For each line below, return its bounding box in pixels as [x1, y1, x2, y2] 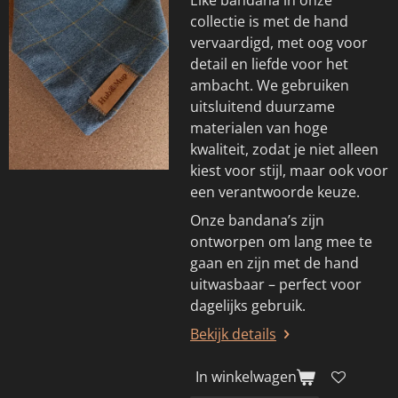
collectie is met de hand [190, 11, 348, 31]
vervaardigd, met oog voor [190, 32, 368, 52]
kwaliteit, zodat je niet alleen [190, 139, 378, 159]
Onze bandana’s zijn [190, 210, 324, 230]
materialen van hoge [190, 117, 328, 138]
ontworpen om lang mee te [190, 231, 372, 251]
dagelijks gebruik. [190, 295, 309, 315]
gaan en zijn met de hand [190, 252, 359, 273]
